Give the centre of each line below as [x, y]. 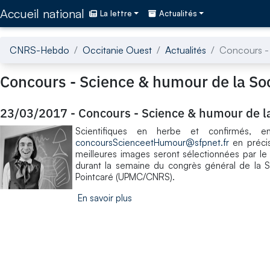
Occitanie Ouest [117, 50]
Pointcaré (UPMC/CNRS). [125, 177]
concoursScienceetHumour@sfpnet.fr [152, 142]
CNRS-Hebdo [39, 50]
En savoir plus [105, 198]
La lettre [116, 14]
